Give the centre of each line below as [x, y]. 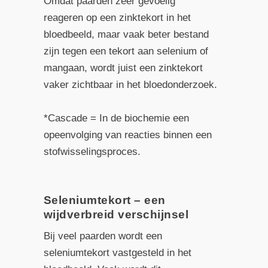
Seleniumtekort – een [104, 200]
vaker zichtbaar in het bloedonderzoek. [130, 84]
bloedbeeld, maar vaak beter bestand [126, 34]
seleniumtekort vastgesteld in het [117, 252]
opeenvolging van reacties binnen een [127, 135]
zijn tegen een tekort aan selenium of [126, 51]
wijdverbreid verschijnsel [116, 214]
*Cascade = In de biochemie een [116, 118]
